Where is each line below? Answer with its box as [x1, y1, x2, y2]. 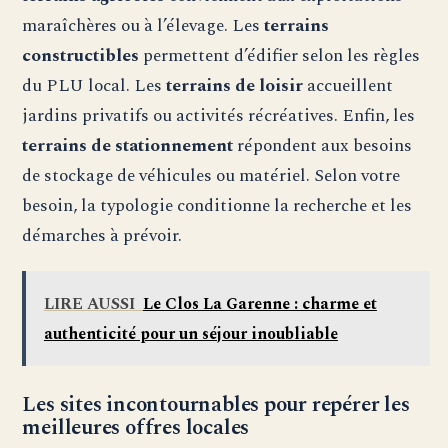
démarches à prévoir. [22, 222, 183, 250]
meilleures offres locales [22, 412, 250, 445]
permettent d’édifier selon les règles [139, 42, 421, 70]
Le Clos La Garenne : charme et [142, 291, 377, 316]
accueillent [303, 72, 394, 100]
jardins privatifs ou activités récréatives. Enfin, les [22, 102, 416, 130]
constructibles [22, 42, 140, 70]
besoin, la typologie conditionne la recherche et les [22, 192, 413, 220]
